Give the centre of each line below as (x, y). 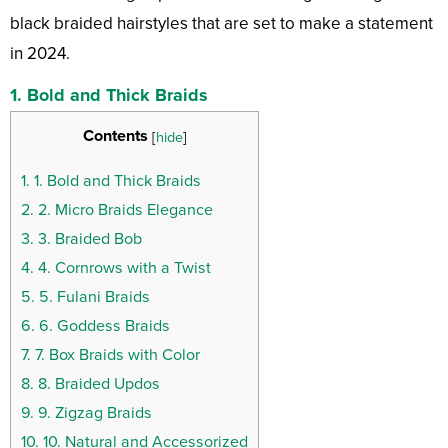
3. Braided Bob (88, 239)
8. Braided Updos (97, 384)
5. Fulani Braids (92, 297)
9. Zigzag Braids (93, 413)
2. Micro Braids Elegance (123, 210)
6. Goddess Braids (102, 326)
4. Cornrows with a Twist (122, 268)
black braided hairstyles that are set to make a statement (221, 24)
